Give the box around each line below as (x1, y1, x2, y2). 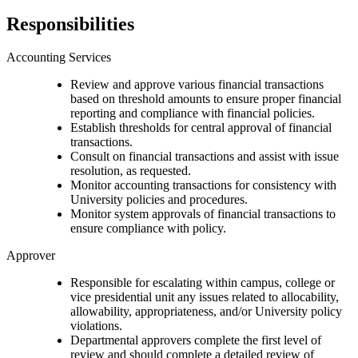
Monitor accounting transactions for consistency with (70, 178, 336, 193)
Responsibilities (6, 13, 134, 34)
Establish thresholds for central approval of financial (70, 121, 332, 135)
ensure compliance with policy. (70, 221, 226, 236)
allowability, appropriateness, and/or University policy (70, 304, 342, 319)
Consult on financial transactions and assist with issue (70, 149, 339, 164)
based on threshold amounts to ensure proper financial (70, 92, 341, 106)
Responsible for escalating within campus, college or (70, 276, 335, 290)
